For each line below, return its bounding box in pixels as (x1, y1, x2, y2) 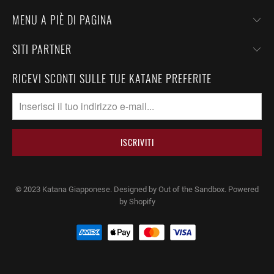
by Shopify (119, 196, 155, 206)
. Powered (224, 184, 259, 194)
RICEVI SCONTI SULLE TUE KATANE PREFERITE (12, 70, 212, 86)
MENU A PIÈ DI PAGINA (12, 11, 113, 28)
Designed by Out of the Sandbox (114, 184, 224, 194)
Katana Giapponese (42, 184, 110, 194)
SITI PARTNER (12, 40, 72, 57)
